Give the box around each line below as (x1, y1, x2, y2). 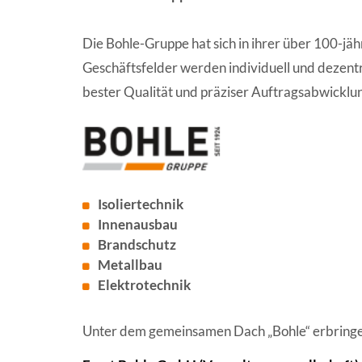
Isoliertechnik (98, 195, 183, 213)
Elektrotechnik (98, 276, 191, 293)
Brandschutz (98, 235, 176, 253)
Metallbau (98, 255, 162, 273)
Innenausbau (98, 215, 178, 233)
